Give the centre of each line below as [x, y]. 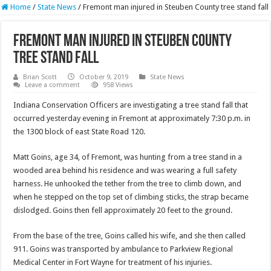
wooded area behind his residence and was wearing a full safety [125, 171]
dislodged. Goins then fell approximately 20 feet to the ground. [123, 211]
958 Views [118, 85]
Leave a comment [53, 85]
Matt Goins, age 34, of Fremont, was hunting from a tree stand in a [128, 157]
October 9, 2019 [104, 77]
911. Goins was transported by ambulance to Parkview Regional [123, 249]
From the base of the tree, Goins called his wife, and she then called [130, 236]
